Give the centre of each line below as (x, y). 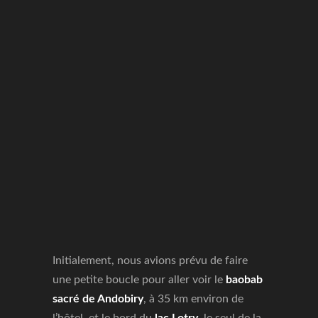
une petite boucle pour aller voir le (139, 280)
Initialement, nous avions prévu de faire (150, 261)
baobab (244, 280)
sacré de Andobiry (98, 299)
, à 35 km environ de (193, 299)
